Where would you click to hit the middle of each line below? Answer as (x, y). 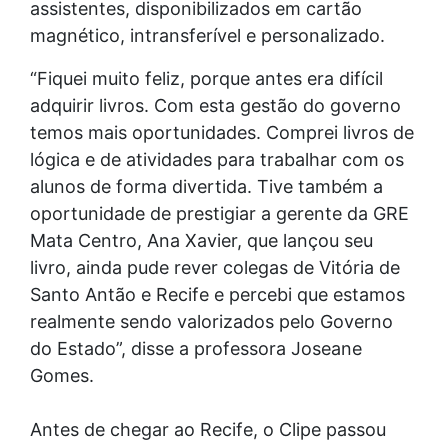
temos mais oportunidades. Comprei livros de (222, 132)
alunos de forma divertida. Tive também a (206, 186)
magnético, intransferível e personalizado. (207, 35)
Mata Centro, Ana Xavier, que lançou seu (201, 240)
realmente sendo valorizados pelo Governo (211, 321)
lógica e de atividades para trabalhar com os (217, 159)
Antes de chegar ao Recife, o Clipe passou (208, 429)
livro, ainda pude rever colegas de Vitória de (215, 267)
